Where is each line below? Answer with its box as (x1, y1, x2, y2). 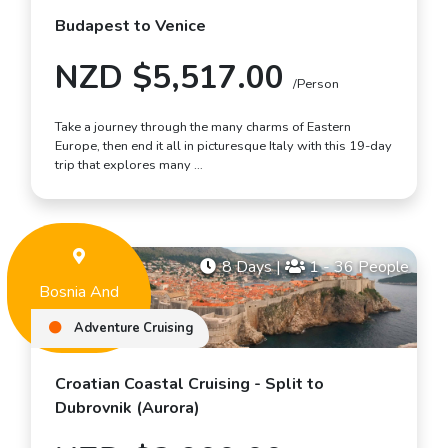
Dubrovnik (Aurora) (55, 396, 200, 419)
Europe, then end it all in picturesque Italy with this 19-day (55, 137, 392, 156)
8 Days (218, 256, 276, 279)
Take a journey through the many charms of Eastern (55, 118, 351, 137)
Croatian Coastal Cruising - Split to (55, 372, 324, 395)
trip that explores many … (55, 156, 203, 175)
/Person (293, 75, 339, 94)
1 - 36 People (305, 256, 409, 279)
